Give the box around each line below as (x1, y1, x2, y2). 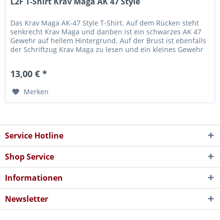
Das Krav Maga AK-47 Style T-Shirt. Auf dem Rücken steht (10, 18, 199, 27)
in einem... (10, 53, 46, 63)
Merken (24, 86, 49, 96)
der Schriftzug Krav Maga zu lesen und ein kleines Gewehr (10, 44, 204, 54)
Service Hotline (5, 130, 63, 141)
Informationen (5, 172, 63, 184)
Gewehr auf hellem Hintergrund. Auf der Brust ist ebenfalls (10, 35, 207, 45)
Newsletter (5, 193, 48, 205)
